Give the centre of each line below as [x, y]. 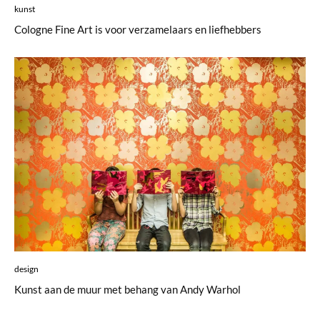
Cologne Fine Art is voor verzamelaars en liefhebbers [138, 30]
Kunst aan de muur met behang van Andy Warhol [127, 290]
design [26, 269]
